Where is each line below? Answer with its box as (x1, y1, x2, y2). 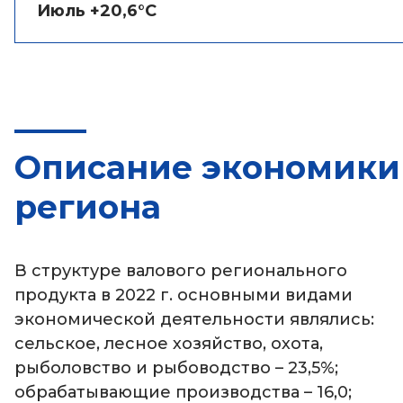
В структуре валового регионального (14, 261, 347, 281)
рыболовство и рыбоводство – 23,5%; (14, 358, 338, 378)
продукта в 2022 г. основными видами (14, 285, 353, 305)
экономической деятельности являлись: (14, 309, 374, 329)
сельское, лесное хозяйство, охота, (14, 334, 323, 354)
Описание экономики (14, 148, 400, 187)
